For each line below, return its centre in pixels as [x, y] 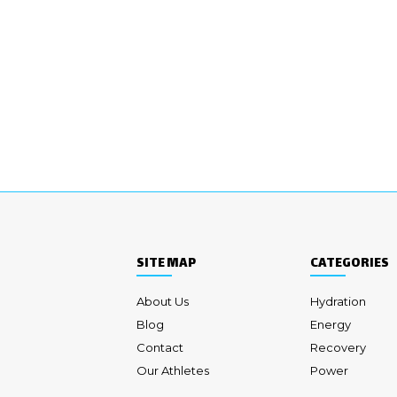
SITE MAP [166, 263]
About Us [163, 301]
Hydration [338, 301]
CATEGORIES [349, 263]
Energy [330, 324]
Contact [160, 347]
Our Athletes [173, 370]
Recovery [338, 347]
